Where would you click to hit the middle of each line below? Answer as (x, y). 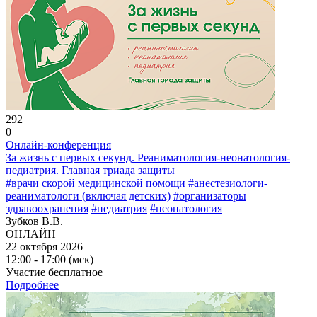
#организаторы (210, 195)
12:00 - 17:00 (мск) (50, 259)
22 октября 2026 (44, 246)
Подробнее (32, 284)
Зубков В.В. (34, 221)
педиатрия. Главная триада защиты (90, 170)
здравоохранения (47, 208)
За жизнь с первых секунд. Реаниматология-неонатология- (148, 157)
